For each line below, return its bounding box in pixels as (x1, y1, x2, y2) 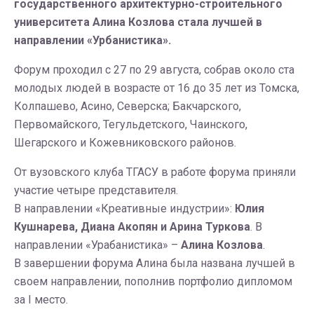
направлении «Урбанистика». (14, 34, 171, 47)
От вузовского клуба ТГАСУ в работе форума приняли (14, 165, 296, 179)
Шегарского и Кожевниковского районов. (14, 136, 236, 149)
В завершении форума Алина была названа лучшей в (14, 257, 295, 270)
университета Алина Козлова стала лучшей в (14, 15, 262, 29)
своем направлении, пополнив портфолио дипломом (14, 275, 292, 288)
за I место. (14, 293, 68, 306)
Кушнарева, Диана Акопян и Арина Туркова (14, 220, 250, 233)
